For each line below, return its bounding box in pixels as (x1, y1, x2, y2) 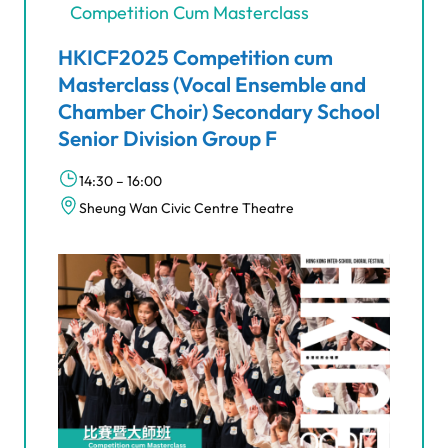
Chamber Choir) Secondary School (58, 97, 380, 124)
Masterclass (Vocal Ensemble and (58, 70, 366, 97)
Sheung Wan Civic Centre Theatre (79, 198, 294, 217)
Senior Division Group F (58, 124, 277, 151)
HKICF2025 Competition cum (58, 43, 333, 70)
